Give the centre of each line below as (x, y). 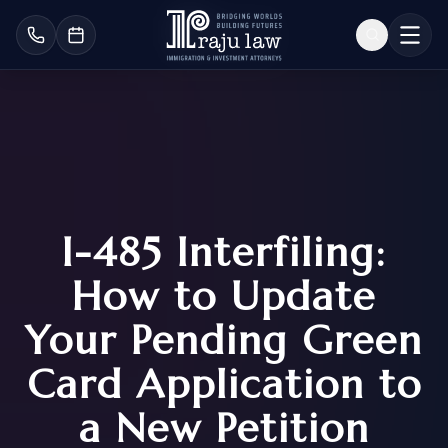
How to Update (224, 296)
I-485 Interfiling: (224, 252)
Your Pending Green (224, 340)
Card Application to (224, 384)
